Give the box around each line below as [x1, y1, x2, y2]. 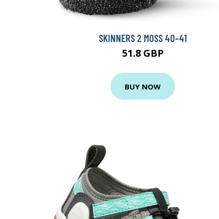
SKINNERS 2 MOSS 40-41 [99, 32, 187, 44]
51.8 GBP [122, 46, 164, 60]
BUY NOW [125, 81, 161, 91]
